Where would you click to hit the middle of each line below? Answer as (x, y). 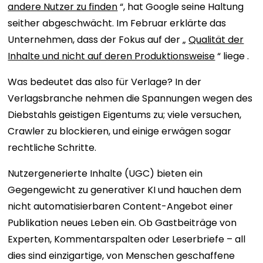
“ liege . (232, 56)
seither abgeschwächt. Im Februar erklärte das (117, 23)
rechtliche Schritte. (52, 147)
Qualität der (216, 39)
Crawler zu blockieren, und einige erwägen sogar (120, 131)
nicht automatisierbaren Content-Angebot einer (121, 206)
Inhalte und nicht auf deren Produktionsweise (112, 56)
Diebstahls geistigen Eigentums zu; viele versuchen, (125, 114)
